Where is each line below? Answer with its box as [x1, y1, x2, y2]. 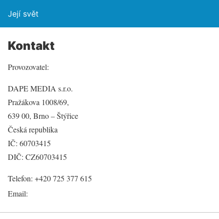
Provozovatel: [8, 62, 49, 72]
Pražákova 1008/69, [8, 97, 69, 107]
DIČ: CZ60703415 [8, 152, 67, 162]
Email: [8, 188, 30, 198]
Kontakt [8, 39, 55, 53]
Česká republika [8, 124, 58, 134]
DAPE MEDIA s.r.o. [8, 83, 73, 93]
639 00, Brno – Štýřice [8, 110, 78, 121]
